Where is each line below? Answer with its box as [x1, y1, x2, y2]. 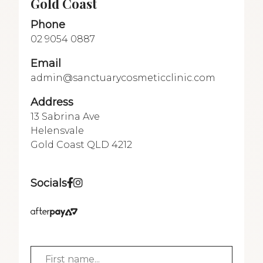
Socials [31, 176, 67, 190]
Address [31, 95, 73, 109]
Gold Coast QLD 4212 [31, 139, 132, 150]
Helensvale [31, 124, 84, 136]
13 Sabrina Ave [31, 110, 100, 122]
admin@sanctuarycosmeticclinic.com [31, 72, 215, 83]
